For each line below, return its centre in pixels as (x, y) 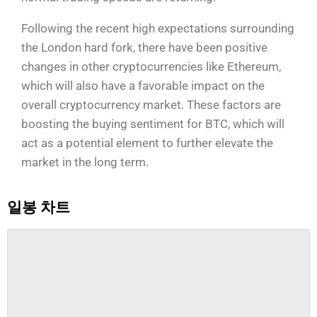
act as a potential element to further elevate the (147, 143)
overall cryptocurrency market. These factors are (151, 104)
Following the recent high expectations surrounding (158, 28)
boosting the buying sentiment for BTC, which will (153, 123)
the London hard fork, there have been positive (144, 47)
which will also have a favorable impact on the (143, 85)
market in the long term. (85, 162)
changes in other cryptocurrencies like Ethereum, (151, 66)
